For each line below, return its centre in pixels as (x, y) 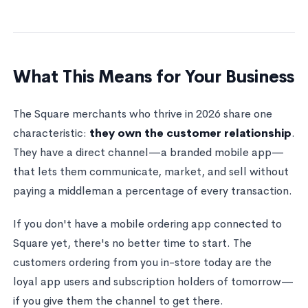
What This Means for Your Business (153, 77)
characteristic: (51, 133)
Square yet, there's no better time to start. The (132, 243)
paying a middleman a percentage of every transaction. (152, 190)
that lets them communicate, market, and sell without (151, 171)
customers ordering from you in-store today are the (142, 262)
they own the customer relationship (190, 133)
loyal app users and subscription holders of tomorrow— (153, 281)
